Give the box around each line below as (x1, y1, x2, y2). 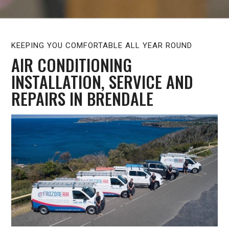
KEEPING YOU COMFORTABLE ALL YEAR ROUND (11, 41, 193, 51)
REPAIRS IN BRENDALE (11, 86, 154, 111)
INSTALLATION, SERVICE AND (11, 70, 194, 94)
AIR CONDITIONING (11, 53, 132, 77)
